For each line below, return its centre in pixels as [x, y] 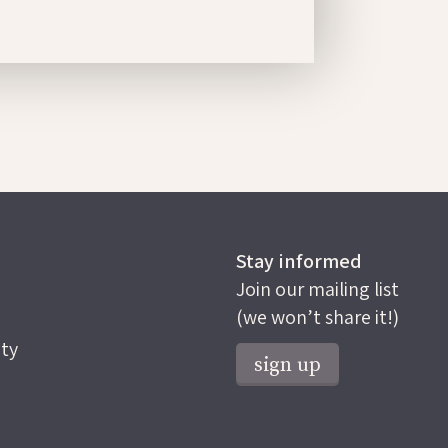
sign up [288, 366]
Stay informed [299, 261]
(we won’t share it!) [318, 317]
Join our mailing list [318, 289]
